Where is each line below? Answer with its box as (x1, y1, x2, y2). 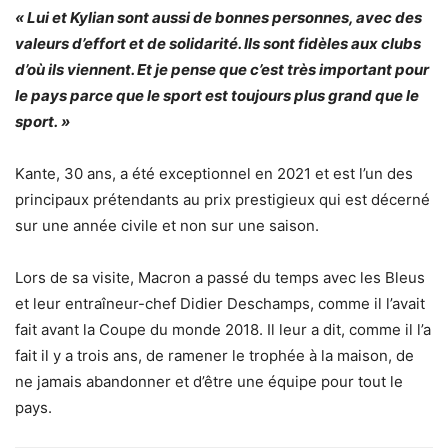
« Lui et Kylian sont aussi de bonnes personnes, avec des (15, 7, 422, 27)
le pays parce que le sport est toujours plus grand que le (15, 85, 419, 105)
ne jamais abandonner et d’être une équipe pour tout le (15, 371, 403, 391)
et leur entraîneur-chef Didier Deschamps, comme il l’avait (15, 293, 425, 313)
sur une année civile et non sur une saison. (15, 215, 319, 235)
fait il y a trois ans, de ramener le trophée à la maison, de (15, 345, 414, 365)
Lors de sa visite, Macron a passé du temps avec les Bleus (15, 267, 425, 287)
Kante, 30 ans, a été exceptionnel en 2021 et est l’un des (15, 163, 413, 183)
